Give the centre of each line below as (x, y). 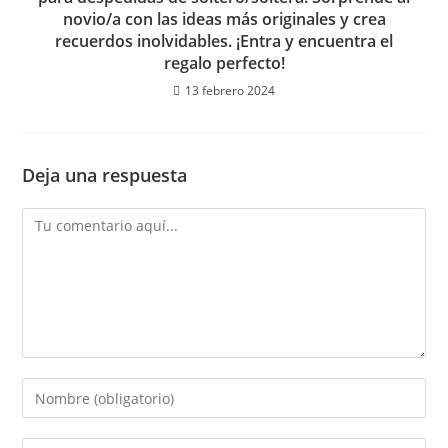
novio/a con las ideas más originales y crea (224, 19)
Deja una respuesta (105, 175)
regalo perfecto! (224, 63)
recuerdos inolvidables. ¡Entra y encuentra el (224, 41)
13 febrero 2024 (230, 90)
